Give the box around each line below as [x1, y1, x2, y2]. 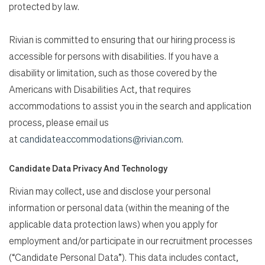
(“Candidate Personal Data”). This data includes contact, [9, 250, 238, 263]
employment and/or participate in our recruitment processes [9, 234, 253, 247]
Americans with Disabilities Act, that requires [9, 82, 191, 95]
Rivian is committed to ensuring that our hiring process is [9, 33, 235, 46]
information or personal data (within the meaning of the [9, 201, 230, 214]
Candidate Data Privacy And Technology [9, 162, 167, 173]
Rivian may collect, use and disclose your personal [9, 184, 211, 197]
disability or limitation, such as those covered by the [9, 66, 217, 79]
